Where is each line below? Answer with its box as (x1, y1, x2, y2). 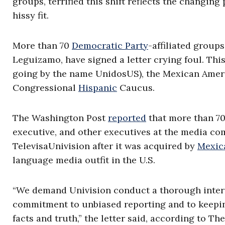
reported (108, 112, 146, 124)
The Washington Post (13, 112, 108, 124)
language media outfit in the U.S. (13, 154, 155, 166)
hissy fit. (13, 10, 49, 21)
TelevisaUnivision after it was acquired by (13, 140, 197, 152)
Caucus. (117, 82, 155, 93)
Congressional (13, 82, 78, 93)
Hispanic (78, 82, 117, 93)
